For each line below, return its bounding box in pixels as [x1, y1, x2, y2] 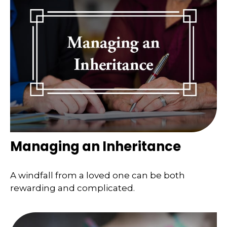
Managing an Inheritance [10, 137, 181, 156]
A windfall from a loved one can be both [10, 170, 185, 181]
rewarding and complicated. [10, 183, 135, 194]
